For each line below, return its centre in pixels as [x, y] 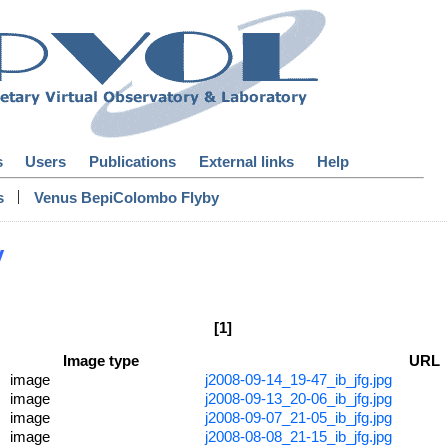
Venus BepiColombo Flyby [127, 198]
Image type [101, 360]
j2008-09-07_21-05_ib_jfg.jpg [298, 417]
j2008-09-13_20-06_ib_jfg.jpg [298, 398]
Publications [133, 162]
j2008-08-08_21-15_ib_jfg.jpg [298, 436]
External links [246, 162]
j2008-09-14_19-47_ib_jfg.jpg [298, 379]
